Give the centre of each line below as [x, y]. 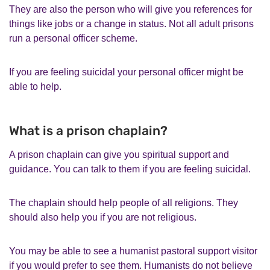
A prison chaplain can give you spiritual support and [119, 154]
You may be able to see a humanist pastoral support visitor [133, 251]
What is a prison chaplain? [88, 130]
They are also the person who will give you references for [130, 9]
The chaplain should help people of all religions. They [124, 202]
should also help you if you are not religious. [103, 217]
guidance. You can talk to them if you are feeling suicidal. [130, 169]
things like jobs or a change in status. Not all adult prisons [131, 24]
